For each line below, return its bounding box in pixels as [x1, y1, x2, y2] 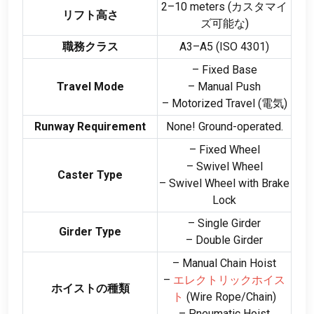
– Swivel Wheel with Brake [159, 176, 289, 190]
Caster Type [57, 168, 123, 182]
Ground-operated [198, 119, 281, 133]
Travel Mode [56, 79, 124, 93]
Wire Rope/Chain [190, 289, 273, 303]
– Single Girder [188, 216, 261, 230]
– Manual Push [188, 79, 261, 93]
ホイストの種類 [50, 281, 130, 295]
